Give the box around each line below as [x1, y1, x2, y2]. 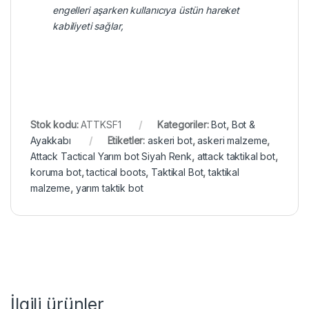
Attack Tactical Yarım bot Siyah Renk [30, 150, 192, 162]
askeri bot [148, 134, 192, 146]
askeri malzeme [197, 134, 268, 146]
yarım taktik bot [75, 181, 143, 194]
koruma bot [30, 166, 81, 178]
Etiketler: [107, 134, 148, 146]
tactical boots [86, 166, 146, 178]
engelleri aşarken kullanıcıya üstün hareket [52, 3, 239, 16]
